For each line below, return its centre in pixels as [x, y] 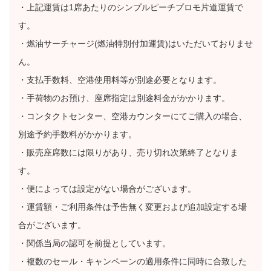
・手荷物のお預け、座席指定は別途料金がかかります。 [124, 98]
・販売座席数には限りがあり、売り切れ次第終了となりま [128, 152]
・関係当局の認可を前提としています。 [94, 243]
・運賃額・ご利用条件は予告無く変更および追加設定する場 [132, 207]
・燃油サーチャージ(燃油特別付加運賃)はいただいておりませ [135, 44]
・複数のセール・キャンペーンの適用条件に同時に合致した [132, 261]
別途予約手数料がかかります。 [77, 134]
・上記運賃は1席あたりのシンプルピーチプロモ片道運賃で [131, 7]
